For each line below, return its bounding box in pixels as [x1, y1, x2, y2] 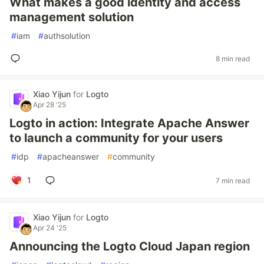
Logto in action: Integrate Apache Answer [9, 116, 249, 130]
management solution [9, 10, 134, 24]
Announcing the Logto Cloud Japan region [9, 239, 250, 253]
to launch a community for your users [9, 131, 223, 145]
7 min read [216, 176, 250, 185]
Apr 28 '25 [33, 100, 66, 109]
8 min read [216, 54, 250, 63]
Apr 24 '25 [33, 223, 67, 232]
